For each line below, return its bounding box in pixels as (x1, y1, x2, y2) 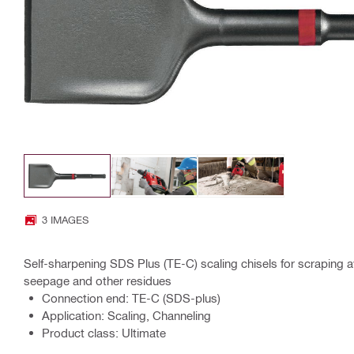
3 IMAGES (42, 213, 88, 226)
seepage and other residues (24, 273, 171, 288)
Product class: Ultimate (42, 326, 166, 341)
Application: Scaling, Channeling (42, 308, 211, 323)
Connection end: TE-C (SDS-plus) (42, 291, 220, 306)
